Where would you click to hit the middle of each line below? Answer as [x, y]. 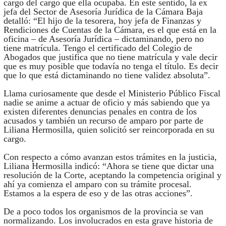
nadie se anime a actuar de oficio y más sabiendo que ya [106, 103]
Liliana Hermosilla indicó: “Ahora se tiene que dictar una [108, 166]
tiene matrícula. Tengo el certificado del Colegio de [98, 48]
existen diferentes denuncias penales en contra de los [100, 112]
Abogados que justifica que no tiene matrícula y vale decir [110, 57]
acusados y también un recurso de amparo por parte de [103, 121]
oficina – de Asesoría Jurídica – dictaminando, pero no [103, 39]
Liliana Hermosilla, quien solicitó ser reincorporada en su [109, 130]
